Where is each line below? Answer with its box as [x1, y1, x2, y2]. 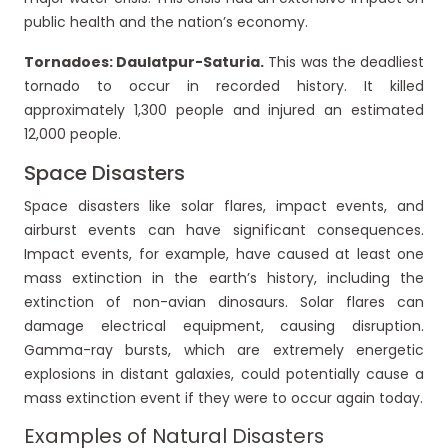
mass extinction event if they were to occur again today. [24, 388, 423, 409]
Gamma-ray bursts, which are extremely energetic [24, 340, 424, 361]
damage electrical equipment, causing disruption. [24, 316, 424, 337]
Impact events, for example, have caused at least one [24, 244, 424, 265]
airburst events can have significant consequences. [24, 220, 424, 241]
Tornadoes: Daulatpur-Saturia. [24, 52, 265, 73]
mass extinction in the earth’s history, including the [24, 268, 424, 289]
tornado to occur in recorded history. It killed [24, 76, 424, 97]
